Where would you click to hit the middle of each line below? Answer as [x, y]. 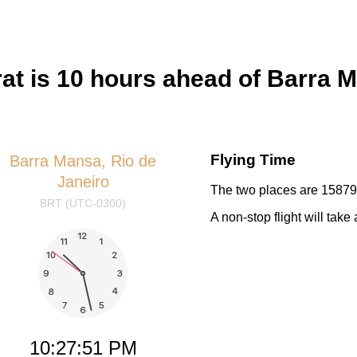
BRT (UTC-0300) [83, 204]
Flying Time [253, 160]
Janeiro [83, 182]
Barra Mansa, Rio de [83, 161]
